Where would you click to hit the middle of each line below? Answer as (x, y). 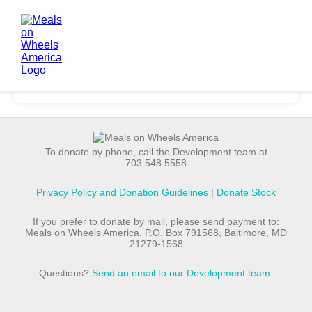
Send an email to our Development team (181, 273)
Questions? (65, 273)
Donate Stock (246, 192)
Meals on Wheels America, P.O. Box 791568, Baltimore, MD (156, 233)
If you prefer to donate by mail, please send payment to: (156, 221)
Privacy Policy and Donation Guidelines (122, 192)
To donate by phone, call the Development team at (156, 152)
